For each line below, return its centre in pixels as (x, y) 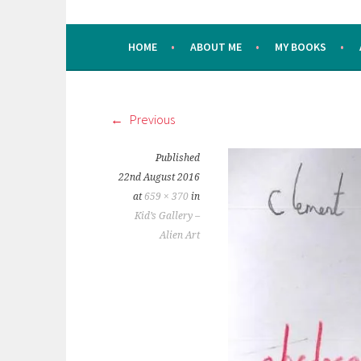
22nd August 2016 (159, 177)
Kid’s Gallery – (167, 216)
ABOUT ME (216, 47)
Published (178, 158)
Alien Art (180, 235)
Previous (151, 119)
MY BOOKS (300, 47)
